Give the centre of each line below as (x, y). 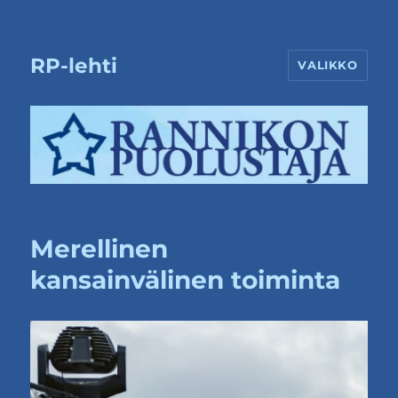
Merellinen (99, 249)
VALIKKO (328, 65)
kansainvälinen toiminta (186, 280)
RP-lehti (74, 65)
